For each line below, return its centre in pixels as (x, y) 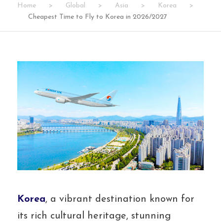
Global (75, 6)
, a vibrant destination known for (120, 199)
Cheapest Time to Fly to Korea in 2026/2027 (98, 17)
